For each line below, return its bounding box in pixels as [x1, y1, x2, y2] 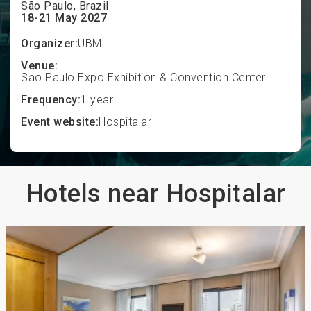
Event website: [21, 115, 99, 128]
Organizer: [21, 37, 78, 50]
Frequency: [21, 93, 81, 106]
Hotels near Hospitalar [25, 179, 286, 208]
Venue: [21, 59, 58, 72]
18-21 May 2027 [21, 11, 107, 24]
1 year [81, 93, 113, 106]
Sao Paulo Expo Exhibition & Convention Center [21, 71, 266, 84]
